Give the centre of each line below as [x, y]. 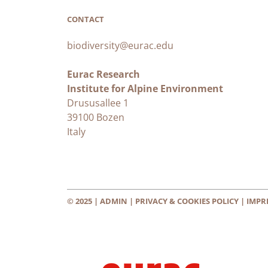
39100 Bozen [96, 118]
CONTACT [86, 19]
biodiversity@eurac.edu [121, 46]
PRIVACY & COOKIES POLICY [187, 201]
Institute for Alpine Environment [145, 89]
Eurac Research [103, 74]
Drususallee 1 [98, 103]
